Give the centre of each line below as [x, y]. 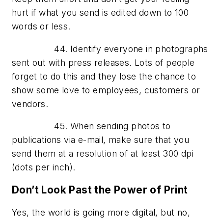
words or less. [41, 27]
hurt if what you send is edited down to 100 [100, 13]
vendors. [30, 104]
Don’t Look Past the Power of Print [100, 190]
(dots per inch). [44, 167]
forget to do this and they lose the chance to [104, 76]
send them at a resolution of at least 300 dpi [103, 154]
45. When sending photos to [91, 126]
